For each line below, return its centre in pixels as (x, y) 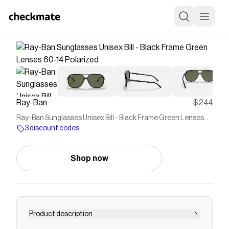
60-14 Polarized (41, 128)
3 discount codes (52, 128)
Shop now (89, 158)
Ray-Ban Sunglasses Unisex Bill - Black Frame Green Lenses (110, 118)
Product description (61, 214)
